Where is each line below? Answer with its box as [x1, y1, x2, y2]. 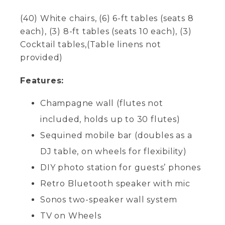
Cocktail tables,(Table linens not [20, 40, 161, 49]
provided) [20, 53, 63, 62]
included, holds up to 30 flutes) [40, 115, 180, 124]
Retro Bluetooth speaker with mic [40, 179, 190, 188]
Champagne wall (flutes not [40, 98, 163, 108]
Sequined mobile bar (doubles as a [40, 131, 192, 140]
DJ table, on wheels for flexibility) [40, 147, 187, 156]
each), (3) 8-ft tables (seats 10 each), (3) [20, 27, 192, 36]
